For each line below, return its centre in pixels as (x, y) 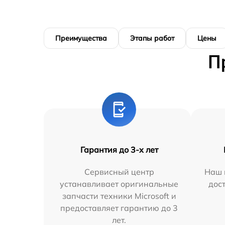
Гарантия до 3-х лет (119, 149)
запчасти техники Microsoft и (119, 196)
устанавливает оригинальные (119, 184)
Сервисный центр (119, 172)
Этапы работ (152, 38)
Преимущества (81, 38)
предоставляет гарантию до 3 (119, 208)
